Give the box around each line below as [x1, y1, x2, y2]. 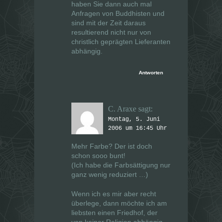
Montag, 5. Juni [108, 116, 160, 123]
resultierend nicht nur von [71, 28, 151, 37]
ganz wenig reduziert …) [71, 170, 148, 179]
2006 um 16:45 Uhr [108, 125, 167, 132]
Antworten [139, 70, 163, 76]
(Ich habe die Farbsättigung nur [71, 161, 170, 169]
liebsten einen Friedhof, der [71, 209, 158, 217]
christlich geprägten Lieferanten [71, 38, 170, 46]
